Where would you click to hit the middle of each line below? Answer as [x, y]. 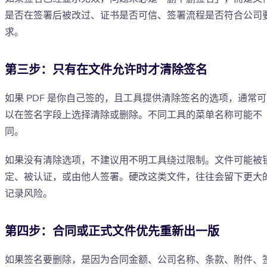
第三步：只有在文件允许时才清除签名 [106, 70]
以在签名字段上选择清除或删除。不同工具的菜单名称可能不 [133, 115]
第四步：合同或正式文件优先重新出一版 [112, 232]
